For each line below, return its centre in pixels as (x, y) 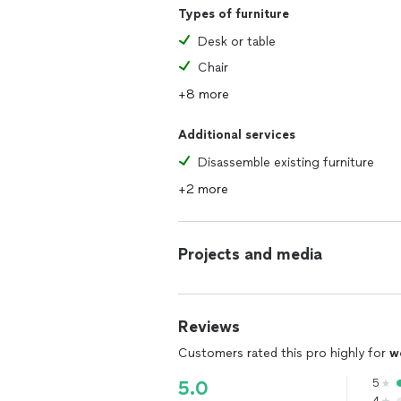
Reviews (209, 327)
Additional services (237, 135)
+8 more (204, 94)
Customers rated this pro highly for (284, 353)
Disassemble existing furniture (286, 162)
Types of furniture (234, 14)
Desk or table (237, 42)
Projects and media (250, 254)
